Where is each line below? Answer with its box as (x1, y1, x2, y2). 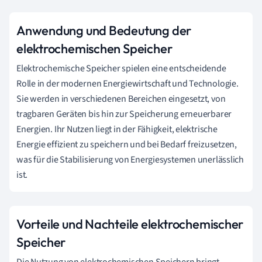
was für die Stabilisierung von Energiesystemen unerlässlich (16, 153, 244, 166)
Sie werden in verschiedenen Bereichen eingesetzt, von (16, 92, 226, 105)
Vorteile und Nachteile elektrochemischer (16, 215, 244, 232)
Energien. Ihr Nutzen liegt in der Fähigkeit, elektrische (16, 122, 218, 136)
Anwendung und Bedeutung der (16, 22, 192, 39)
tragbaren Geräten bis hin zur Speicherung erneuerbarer (16, 107, 232, 120)
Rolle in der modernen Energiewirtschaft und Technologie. (16, 77, 239, 90)
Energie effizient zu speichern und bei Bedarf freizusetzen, (16, 137, 237, 151)
